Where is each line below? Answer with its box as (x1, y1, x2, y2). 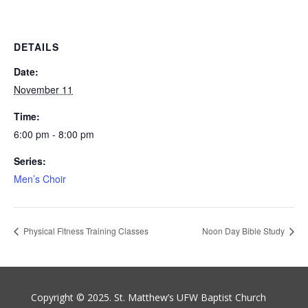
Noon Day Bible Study (202, 224, 287, 236)
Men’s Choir (14, 172, 66, 186)
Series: (14, 154, 46, 168)
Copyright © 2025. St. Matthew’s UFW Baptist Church (30, 290, 266, 304)
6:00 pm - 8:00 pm (14, 127, 94, 141)
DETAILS (14, 40, 59, 54)
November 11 (14, 82, 73, 96)
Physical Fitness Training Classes (21, 224, 148, 236)
